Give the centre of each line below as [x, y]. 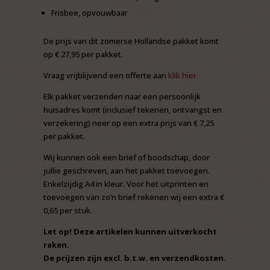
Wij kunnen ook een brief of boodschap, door [127, 157]
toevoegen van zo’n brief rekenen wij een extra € [134, 197]
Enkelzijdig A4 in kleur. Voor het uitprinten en [126, 184]
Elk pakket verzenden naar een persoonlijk [122, 96]
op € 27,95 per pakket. [83, 54]
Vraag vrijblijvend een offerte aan [106, 75]
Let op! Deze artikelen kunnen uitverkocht [130, 231]
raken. [57, 244]
